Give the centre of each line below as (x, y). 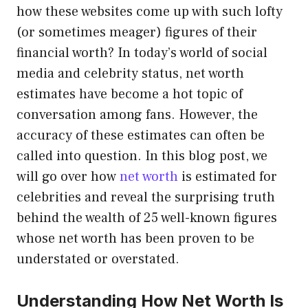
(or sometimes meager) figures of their (137, 33)
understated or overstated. (98, 260)
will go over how (68, 177)
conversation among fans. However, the (137, 115)
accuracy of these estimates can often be (141, 136)
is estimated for (228, 177)
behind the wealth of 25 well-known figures (147, 218)
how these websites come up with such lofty (150, 12)
